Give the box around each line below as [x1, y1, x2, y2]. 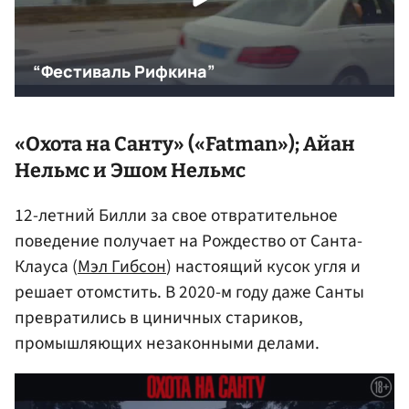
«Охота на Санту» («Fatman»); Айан [15, 132, 355, 157]
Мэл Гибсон [78, 253, 166, 279]
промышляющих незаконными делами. [15, 330, 320, 356]
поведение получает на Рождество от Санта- [15, 227, 362, 254]
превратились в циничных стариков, [15, 304, 303, 330]
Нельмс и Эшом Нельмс [15, 159, 246, 184]
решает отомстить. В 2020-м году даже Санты [15, 278, 364, 305]
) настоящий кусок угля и [166, 253, 361, 279]
